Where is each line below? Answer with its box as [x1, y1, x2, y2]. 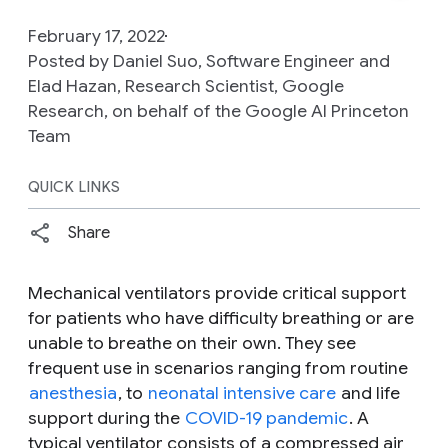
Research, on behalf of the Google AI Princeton [28, 99, 409, 122]
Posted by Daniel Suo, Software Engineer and [28, 49, 390, 72]
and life [337, 381, 400, 404]
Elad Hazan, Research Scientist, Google [28, 74, 344, 97]
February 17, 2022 [28, 24, 165, 47]
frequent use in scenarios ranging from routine [28, 356, 408, 379]
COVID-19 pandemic [185, 406, 348, 429]
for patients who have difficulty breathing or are [28, 306, 414, 329]
